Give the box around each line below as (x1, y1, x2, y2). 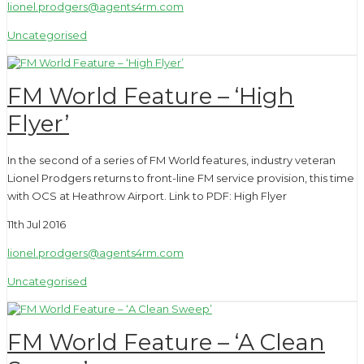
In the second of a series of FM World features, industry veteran (7, 153, 336, 167)
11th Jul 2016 (7, 217, 66, 231)
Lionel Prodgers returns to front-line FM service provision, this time (7, 171, 354, 184)
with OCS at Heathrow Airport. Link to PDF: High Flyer (7, 188, 287, 202)
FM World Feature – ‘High (7, 82, 294, 110)
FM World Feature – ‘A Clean (7, 328, 325, 357)
